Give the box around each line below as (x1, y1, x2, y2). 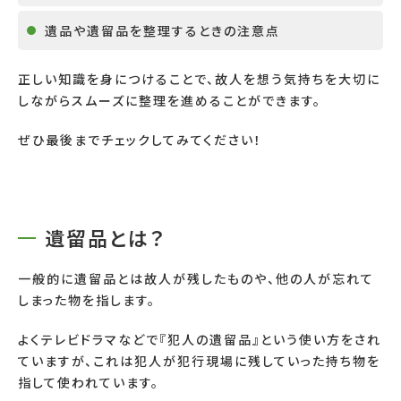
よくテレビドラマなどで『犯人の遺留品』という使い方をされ (18, 330, 381, 349)
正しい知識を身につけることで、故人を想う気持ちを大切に (18, 70, 380, 89)
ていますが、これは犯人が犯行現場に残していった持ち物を (18, 352, 380, 371)
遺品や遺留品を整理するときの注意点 (45, 21, 280, 40)
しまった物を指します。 (18, 291, 156, 310)
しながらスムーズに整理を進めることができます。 (18, 91, 321, 110)
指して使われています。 (18, 373, 159, 392)
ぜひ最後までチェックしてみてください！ (18, 131, 262, 149)
